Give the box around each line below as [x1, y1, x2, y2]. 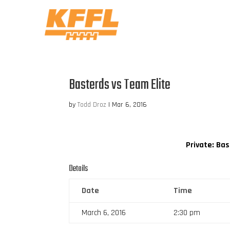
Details [69, 162, 88, 176]
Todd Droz [78, 100, 107, 109]
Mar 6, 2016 [112, 100, 147, 109]
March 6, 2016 [82, 207, 126, 218]
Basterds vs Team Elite [69, 73, 171, 96]
